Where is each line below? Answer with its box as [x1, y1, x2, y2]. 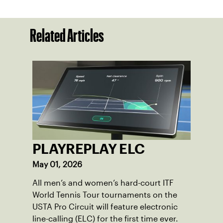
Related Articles [30, 29, 104, 42]
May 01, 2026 [32, 160, 82, 169]
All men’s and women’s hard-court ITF [32, 179, 174, 188]
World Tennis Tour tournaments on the [32, 191, 177, 200]
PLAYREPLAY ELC [32, 144, 145, 154]
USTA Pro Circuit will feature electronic [32, 203, 178, 212]
